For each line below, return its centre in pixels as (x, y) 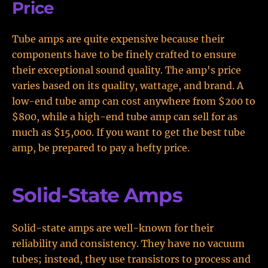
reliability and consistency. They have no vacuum (128, 243)
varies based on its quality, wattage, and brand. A (128, 86)
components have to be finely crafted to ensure (124, 54)
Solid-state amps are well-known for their (113, 228)
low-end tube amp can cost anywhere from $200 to (134, 101)
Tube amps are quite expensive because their (118, 39)
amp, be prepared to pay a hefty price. (101, 148)
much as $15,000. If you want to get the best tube (129, 132)
